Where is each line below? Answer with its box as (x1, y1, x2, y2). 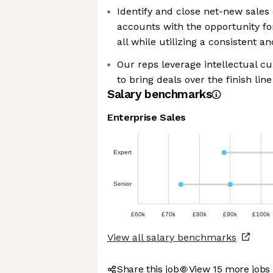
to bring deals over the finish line (117, 74, 272, 85)
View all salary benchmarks (107, 232, 236, 243)
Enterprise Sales (107, 112, 186, 123)
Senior (113, 180, 132, 188)
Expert (113, 148, 132, 155)
